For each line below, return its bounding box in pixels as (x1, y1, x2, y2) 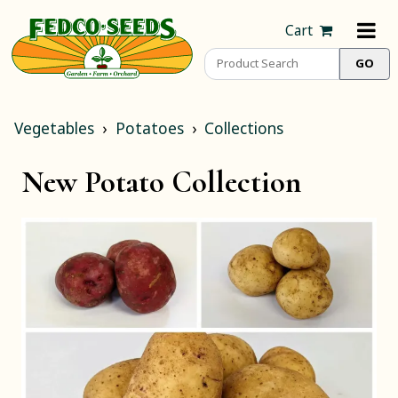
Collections (204, 117, 284, 139)
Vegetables (14, 117, 94, 139)
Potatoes (115, 117, 184, 139)
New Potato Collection (21, 163, 301, 202)
